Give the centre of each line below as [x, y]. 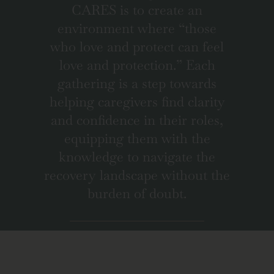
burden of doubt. [137, 194]
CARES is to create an [137, 10]
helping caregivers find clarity [137, 102]
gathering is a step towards [137, 83]
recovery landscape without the [137, 175]
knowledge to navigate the [137, 157]
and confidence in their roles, [137, 120]
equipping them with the [137, 139]
